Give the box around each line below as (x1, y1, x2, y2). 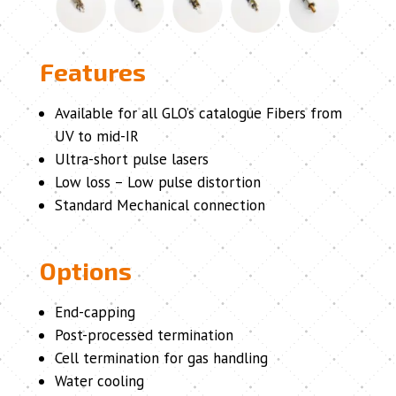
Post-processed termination (54, 325, 233, 346)
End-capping (54, 302, 135, 323)
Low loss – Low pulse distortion (54, 172, 261, 193)
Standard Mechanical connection (54, 195, 265, 216)
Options (39, 255, 132, 286)
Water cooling (54, 371, 144, 392)
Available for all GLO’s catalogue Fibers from (54, 103, 342, 124)
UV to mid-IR (54, 126, 139, 147)
